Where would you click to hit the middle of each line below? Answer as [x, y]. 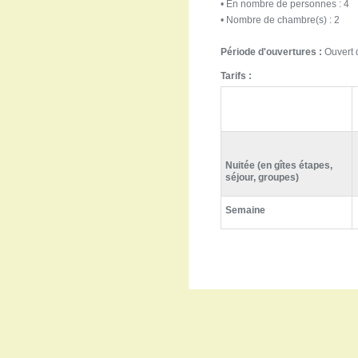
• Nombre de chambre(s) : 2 [280, 20]
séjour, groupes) [263, 177]
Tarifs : [237, 76]
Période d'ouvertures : [272, 52]
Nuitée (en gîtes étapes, [279, 165]
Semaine [246, 210]
